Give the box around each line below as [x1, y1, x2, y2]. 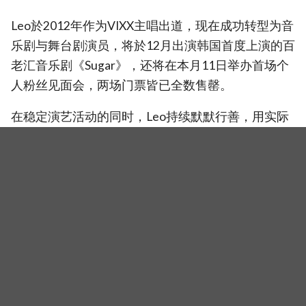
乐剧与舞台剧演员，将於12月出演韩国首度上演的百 [11, 38, 295, 53]
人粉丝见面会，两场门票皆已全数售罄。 [11, 77, 232, 92]
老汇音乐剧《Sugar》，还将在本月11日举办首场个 [11, 57, 289, 72]
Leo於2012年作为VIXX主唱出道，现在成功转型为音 [11, 18, 294, 33]
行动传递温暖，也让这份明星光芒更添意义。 [11, 129, 257, 144]
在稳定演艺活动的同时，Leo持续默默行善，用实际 [11, 109, 289, 124]
